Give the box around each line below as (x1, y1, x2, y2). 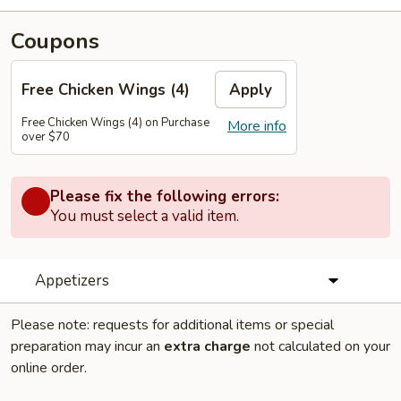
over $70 (21, 129, 70, 145)
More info (227, 116, 286, 136)
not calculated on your (251, 337, 390, 356)
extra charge (164, 337, 251, 356)
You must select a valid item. (50, 206, 239, 226)
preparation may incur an (11, 337, 164, 356)
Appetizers (34, 270, 109, 291)
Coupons (11, 27, 99, 55)
